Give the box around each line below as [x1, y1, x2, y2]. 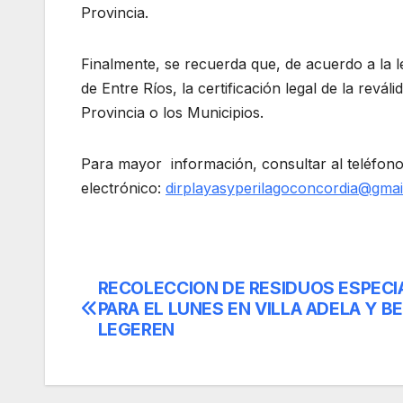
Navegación [80, 277, 243, 313]
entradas [80, 351, 200, 387]
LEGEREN [97, 318, 175, 340]
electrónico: [81, 178, 166, 197]
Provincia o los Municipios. [81, 103, 264, 121]
